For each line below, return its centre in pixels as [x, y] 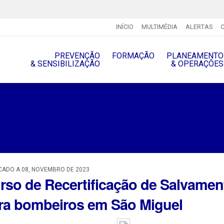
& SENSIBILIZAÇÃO [65, 63]
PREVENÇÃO [77, 55]
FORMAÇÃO [133, 55]
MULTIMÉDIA [159, 27]
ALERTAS [199, 27]
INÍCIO [124, 27]
